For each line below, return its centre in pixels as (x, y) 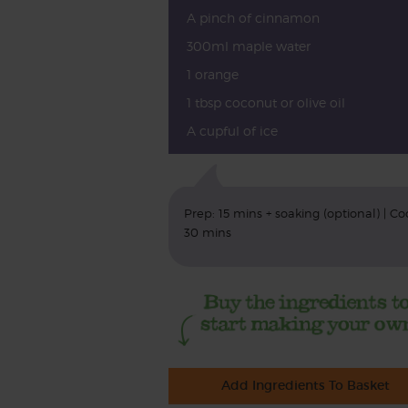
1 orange (212, 74)
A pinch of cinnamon (253, 18)
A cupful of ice (232, 131)
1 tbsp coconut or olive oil (265, 102)
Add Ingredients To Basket (306, 386)
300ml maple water (248, 46)
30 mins (207, 233)
